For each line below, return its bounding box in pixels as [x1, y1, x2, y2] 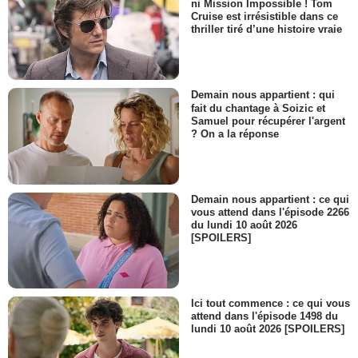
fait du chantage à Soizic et [191, 101, 325, 114]
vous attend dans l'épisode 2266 [191, 205, 349, 218]
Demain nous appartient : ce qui [191, 193, 349, 205]
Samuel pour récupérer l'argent [191, 114, 345, 127]
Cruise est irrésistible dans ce [191, 10, 338, 23]
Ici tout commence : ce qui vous [191, 297, 350, 310]
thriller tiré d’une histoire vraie [191, 23, 342, 36]
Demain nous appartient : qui [191, 89, 335, 101]
